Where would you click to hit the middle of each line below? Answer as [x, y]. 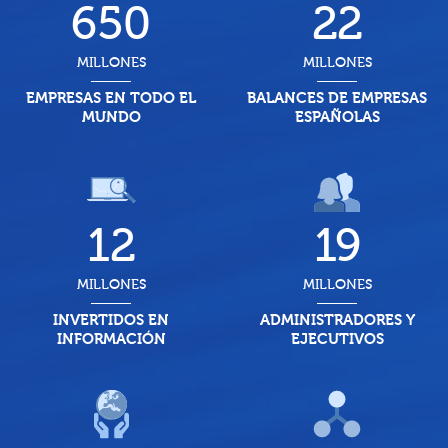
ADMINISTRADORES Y [337, 319]
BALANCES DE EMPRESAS [337, 97]
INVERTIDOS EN [111, 319]
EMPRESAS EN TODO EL [111, 97]
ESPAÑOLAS [337, 116]
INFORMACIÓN [111, 338]
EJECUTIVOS [337, 338]
